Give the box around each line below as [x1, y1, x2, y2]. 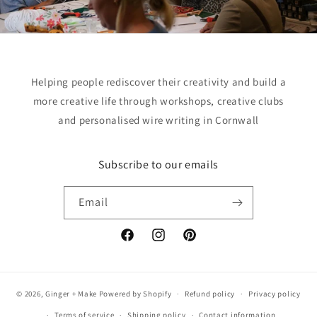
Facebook [119, 236, 163, 249]
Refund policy [185, 289, 236, 299]
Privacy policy [248, 289, 301, 299]
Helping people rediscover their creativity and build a [30, 75, 287, 88]
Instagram [150, 236, 197, 249]
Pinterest [181, 236, 224, 249]
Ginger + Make [45, 288, 99, 299]
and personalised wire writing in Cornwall [58, 113, 259, 127]
